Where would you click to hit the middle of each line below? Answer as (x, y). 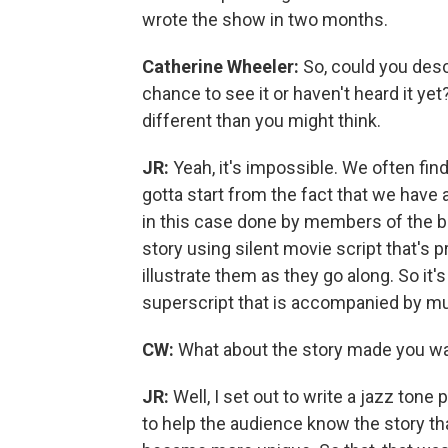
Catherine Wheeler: (222, 67)
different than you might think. (261, 121)
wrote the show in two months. (265, 20)
